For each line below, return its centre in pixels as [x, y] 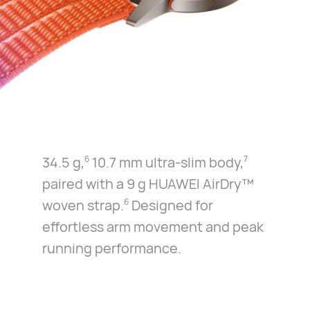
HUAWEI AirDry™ [201, 183]
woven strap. [83, 205]
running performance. [111, 248]
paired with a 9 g [95, 183]
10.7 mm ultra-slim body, [166, 162]
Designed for [171, 205]
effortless [74, 226]
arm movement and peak [185, 226]
